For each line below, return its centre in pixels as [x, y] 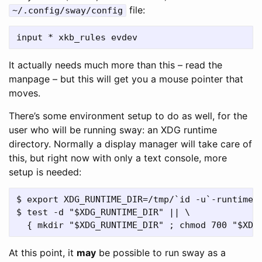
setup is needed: [45, 172]
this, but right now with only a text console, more [118, 158]
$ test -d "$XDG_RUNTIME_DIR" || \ [103, 212]
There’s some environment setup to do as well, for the [128, 116]
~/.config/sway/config [68, 10]
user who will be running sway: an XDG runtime [113, 130]
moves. [25, 93]
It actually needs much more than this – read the [116, 65]
